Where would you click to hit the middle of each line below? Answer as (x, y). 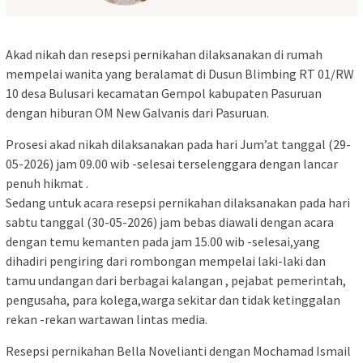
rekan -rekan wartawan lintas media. (107, 319)
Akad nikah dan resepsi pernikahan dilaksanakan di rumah (164, 54)
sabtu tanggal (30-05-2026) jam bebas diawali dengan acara (170, 222)
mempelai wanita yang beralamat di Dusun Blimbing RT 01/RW (180, 73)
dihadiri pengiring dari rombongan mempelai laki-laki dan (166, 261)
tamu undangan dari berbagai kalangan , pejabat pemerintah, (176, 280)
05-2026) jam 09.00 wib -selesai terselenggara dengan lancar (172, 163)
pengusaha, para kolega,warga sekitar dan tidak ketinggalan (173, 299)
